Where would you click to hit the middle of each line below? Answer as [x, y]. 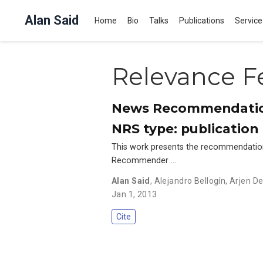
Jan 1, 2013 [134, 194]
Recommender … [144, 160]
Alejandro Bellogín [190, 181]
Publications [202, 20]
